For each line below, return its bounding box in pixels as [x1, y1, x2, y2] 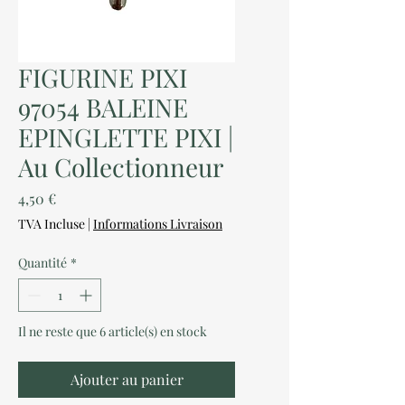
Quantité [18, 254, 67, 271]
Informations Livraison [93, 215, 222, 232]
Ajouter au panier [70, 370, 184, 389]
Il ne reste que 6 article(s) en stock [18, 323, 207, 340]
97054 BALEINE [18, 90, 188, 124]
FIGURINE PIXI [18, 61, 187, 94]
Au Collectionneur [18, 150, 223, 184]
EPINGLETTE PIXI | [18, 120, 233, 154]
